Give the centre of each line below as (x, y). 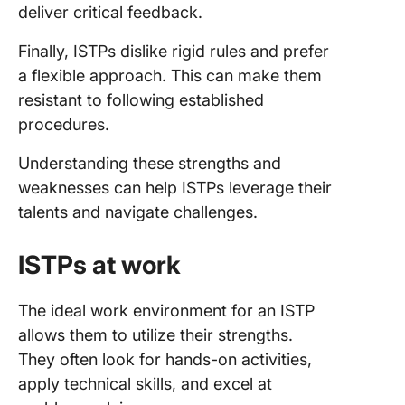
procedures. (64, 124)
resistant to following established (141, 100)
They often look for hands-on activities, (165, 359)
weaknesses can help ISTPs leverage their (175, 188)
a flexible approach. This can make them (170, 75)
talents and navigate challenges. (138, 212)
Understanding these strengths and (150, 163)
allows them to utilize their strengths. (155, 335)
